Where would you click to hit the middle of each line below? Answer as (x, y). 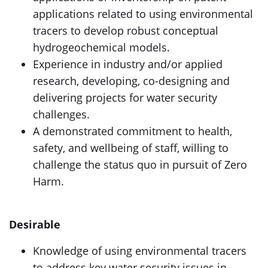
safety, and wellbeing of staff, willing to (131, 148)
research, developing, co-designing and (131, 81)
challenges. (61, 114)
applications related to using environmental (143, 14)
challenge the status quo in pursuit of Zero (140, 165)
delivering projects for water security (125, 98)
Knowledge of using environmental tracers (140, 251)
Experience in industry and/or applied (128, 64)
